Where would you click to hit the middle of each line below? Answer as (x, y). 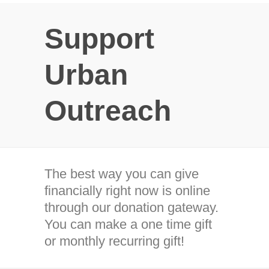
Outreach (108, 111)
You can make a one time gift (128, 224)
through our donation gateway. (131, 207)
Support (99, 39)
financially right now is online (127, 191)
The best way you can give (122, 174)
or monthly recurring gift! (114, 241)
